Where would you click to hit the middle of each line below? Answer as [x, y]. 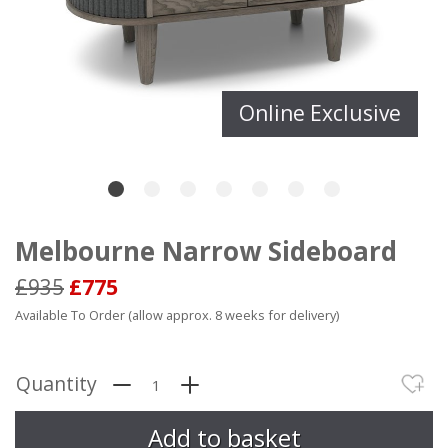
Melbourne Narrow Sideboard [206, 250]
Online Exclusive [320, 113]
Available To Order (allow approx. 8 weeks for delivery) [177, 314]
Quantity [56, 383]
